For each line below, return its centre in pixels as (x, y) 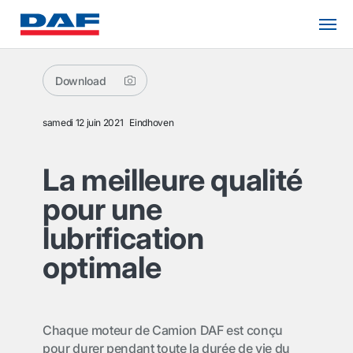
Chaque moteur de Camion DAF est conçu (163, 330)
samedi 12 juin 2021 (83, 123)
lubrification (123, 238)
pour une (102, 209)
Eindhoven (152, 123)
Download (81, 80)
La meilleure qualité (173, 180)
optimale (102, 267)
